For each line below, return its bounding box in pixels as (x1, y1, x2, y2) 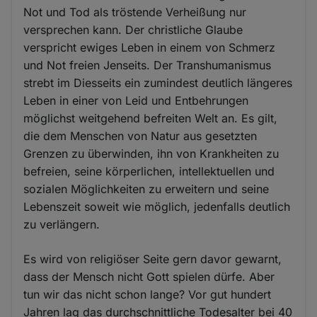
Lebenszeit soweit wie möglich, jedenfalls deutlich (23, 200, 291, 214)
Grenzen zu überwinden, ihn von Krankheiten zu (23, 146, 279, 161)
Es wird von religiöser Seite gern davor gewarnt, (23, 252, 282, 267)
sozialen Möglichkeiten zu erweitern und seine (23, 182, 270, 197)
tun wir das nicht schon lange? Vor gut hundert (23, 287, 272, 302)
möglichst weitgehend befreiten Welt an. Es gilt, (23, 111, 278, 126)
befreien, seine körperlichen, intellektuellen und (23, 164, 275, 179)
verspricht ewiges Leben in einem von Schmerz (23, 40, 276, 55)
